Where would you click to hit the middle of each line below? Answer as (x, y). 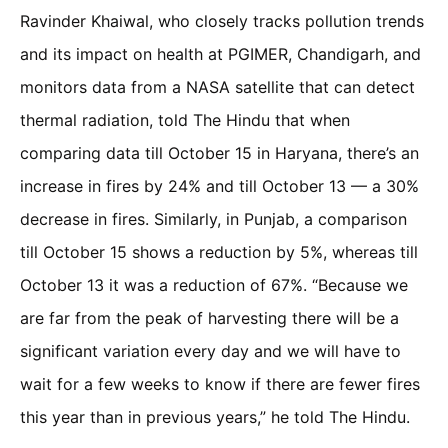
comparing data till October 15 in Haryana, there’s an (219, 152)
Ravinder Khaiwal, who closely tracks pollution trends (222, 20)
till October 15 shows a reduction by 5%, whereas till (219, 251)
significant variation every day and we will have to (210, 350)
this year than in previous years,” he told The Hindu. (215, 416)
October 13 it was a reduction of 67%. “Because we (214, 284)
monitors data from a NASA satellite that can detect (217, 86)
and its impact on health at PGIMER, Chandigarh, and (220, 53)
